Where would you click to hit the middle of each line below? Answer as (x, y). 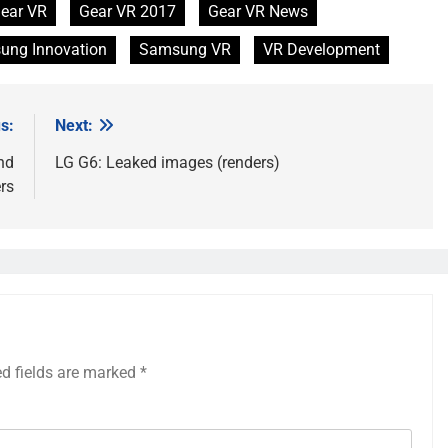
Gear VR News (258, 12)
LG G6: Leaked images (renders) (167, 163)
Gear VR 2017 (127, 12)
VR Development (321, 50)
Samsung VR (185, 50)
